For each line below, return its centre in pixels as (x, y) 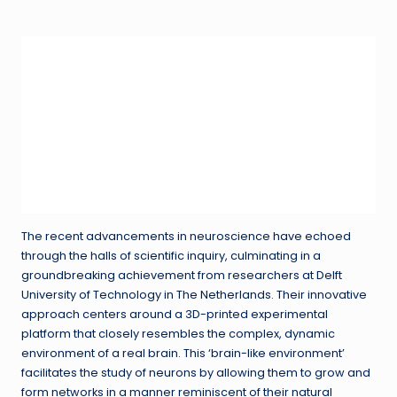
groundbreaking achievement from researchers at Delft (182, 276)
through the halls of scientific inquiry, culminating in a (171, 256)
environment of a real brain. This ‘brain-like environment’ (183, 354)
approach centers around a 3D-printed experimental (175, 315)
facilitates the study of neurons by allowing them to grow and (196, 373)
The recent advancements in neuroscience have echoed (186, 237)
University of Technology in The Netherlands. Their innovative (194, 295)
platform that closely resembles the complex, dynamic (178, 334)
